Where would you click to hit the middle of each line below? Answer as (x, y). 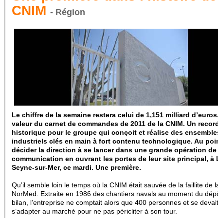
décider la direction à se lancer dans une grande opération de (114, 150)
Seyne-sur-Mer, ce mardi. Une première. (76, 167)
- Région (68, 12)
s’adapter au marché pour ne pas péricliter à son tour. (94, 211)
